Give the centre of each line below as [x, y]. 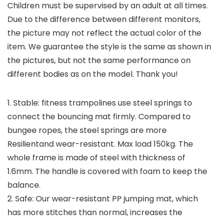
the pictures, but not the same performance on [99, 61]
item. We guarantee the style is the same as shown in [109, 47]
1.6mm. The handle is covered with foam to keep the [107, 172]
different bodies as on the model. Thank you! [93, 74]
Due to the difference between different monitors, [104, 20]
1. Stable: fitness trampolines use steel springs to [100, 103]
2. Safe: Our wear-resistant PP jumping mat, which [103, 199]
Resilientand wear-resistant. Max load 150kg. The [100, 144]
